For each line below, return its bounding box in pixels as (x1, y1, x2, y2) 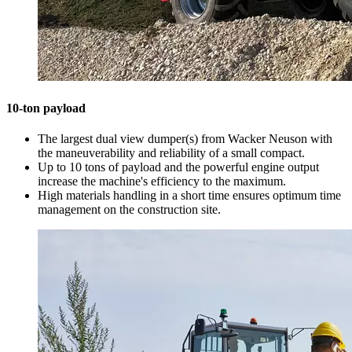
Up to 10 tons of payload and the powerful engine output (38, 159, 319, 174)
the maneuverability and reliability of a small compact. (38, 145, 305, 159)
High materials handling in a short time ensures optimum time (38, 188, 341, 202)
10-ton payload (6, 101, 86, 115)
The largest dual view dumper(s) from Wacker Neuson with (38, 131, 332, 145)
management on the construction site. (38, 202, 221, 216)
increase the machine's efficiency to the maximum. (38, 174, 286, 188)
